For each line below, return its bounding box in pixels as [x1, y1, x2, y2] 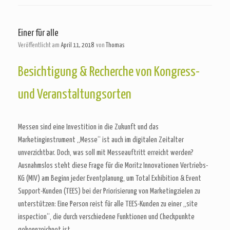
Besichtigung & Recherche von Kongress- [18, 65, 200, 79]
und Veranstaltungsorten [18, 88, 131, 102]
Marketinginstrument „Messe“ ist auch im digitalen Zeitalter [18, 136, 184, 144]
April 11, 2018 [61, 42, 94, 49]
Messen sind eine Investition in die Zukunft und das [18, 123, 159, 131]
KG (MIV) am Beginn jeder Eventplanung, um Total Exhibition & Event [18, 175, 201, 182]
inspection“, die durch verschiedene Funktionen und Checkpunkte [18, 213, 195, 221]
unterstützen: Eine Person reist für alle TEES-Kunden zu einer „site [18, 200, 198, 208]
